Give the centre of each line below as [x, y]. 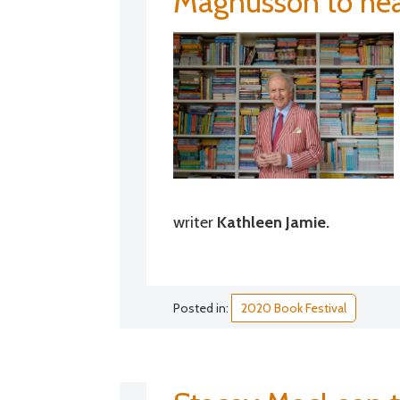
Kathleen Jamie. [274, 222]
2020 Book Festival [294, 308]
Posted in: [203, 308]
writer [196, 222]
